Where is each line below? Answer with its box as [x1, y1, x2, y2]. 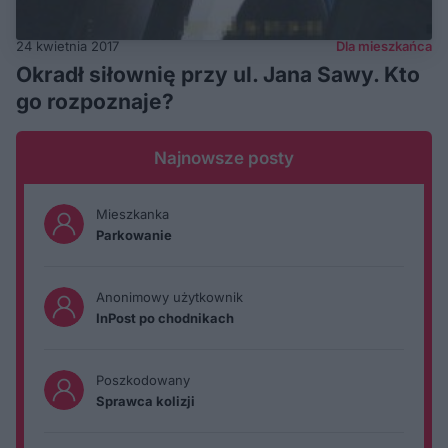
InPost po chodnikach [96, 310, 234, 327]
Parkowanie [96, 227, 172, 244]
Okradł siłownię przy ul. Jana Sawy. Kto [16, 62, 420, 88]
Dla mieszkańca [336, 38, 432, 55]
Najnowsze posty [154, 148, 294, 169]
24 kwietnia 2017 [16, 38, 119, 55]
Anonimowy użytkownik [96, 289, 243, 306]
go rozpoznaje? [16, 89, 174, 115]
